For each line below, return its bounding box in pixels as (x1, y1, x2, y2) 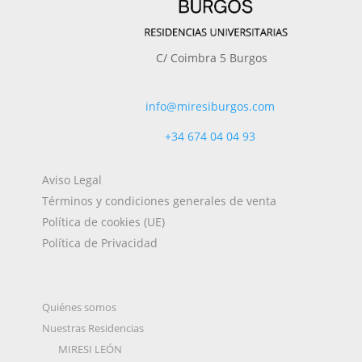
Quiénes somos (42, 300, 116, 315)
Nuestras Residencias (42, 321, 144, 336)
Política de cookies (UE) (42, 214, 165, 230)
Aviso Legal (42, 172, 102, 188)
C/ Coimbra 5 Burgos (156, 50, 267, 66)
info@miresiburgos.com (145, 99, 275, 115)
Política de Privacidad (42, 235, 158, 251)
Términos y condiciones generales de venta (42, 193, 276, 209)
